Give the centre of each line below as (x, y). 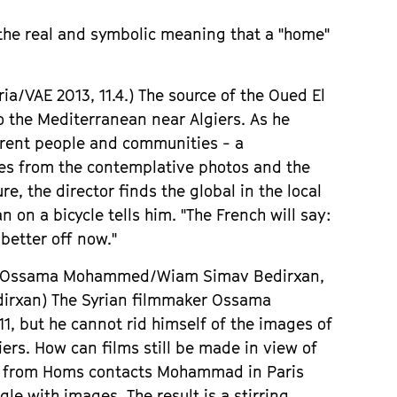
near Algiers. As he (219, 119)
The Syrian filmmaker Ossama (162, 300)
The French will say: (259, 215)
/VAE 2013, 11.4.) (78, 95)
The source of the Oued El (232, 95)
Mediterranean (93, 119)
